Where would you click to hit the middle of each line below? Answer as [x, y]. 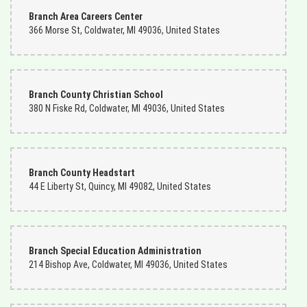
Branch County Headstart [82, 173]
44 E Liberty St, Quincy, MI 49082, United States [120, 186]
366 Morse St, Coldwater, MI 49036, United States [124, 30]
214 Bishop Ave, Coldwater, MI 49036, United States [128, 265]
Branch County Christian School [96, 95]
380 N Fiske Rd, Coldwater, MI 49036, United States [127, 108]
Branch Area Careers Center [86, 16]
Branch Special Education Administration [115, 251]
